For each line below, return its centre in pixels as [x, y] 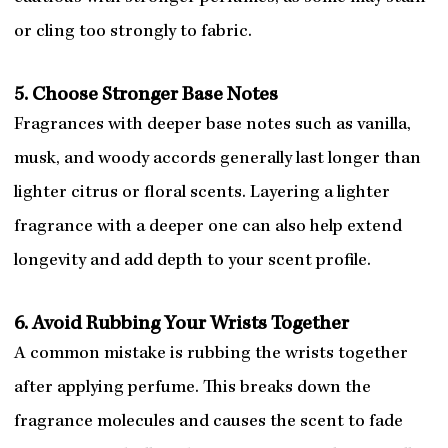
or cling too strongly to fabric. [132, 33]
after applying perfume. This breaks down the [192, 389]
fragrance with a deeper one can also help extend [207, 228]
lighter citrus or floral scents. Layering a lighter [201, 194]
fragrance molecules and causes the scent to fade [208, 423]
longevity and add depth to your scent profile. [192, 262]
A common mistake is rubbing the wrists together [210, 355]
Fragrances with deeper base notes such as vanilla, [212, 126]
